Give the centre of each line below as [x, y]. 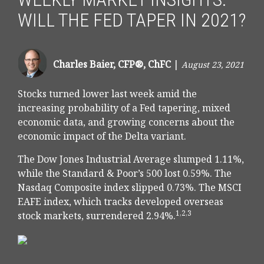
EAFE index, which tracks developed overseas [121, 202]
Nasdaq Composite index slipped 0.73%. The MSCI [130, 188]
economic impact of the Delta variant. [102, 136]
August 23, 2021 [213, 65]
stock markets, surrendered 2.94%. [97, 216]
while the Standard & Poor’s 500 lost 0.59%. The [125, 174]
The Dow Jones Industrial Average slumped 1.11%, [131, 159]
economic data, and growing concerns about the [126, 122]
